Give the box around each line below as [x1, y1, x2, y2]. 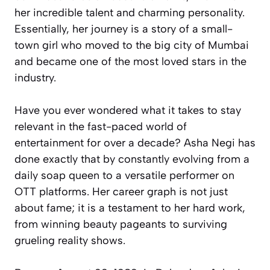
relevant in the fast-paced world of [14, 120, 187, 134]
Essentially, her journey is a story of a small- [14, 22, 233, 36]
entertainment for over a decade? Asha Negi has [14, 136, 256, 150]
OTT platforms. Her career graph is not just [14, 185, 228, 199]
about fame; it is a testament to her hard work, [14, 201, 245, 215]
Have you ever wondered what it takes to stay [14, 104, 241, 118]
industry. [14, 71, 56, 85]
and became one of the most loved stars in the [14, 55, 246, 69]
